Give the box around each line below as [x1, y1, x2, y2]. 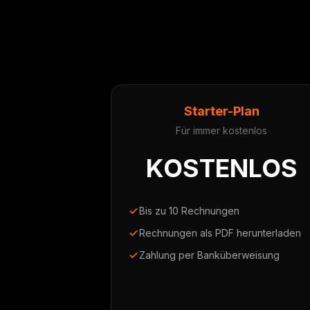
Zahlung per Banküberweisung [139, 249, 280, 261]
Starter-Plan [183, 104, 259, 118]
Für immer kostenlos [176, 125, 267, 136]
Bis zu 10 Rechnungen [139, 205, 239, 217]
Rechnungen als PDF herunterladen [139, 227, 301, 239]
